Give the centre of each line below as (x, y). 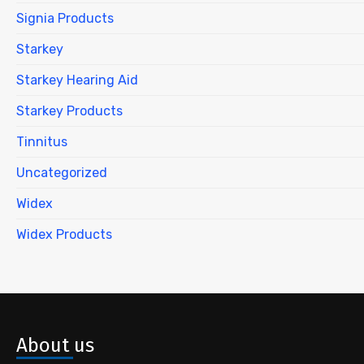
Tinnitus (42, 141)
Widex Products (64, 234)
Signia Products (65, 18)
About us (55, 345)
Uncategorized (62, 172)
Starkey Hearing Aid (77, 80)
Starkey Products (69, 110)
